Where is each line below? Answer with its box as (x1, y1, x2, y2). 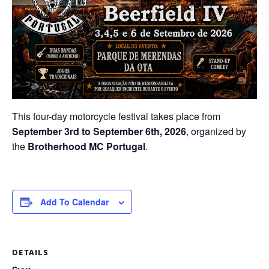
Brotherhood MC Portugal (28, 139, 145, 153)
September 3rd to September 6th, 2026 (12, 124, 186, 138)
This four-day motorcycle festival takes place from (12, 109, 220, 123)
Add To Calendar (40, 195, 109, 208)
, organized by (186, 124, 246, 138)
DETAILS (12, 246, 49, 259)
